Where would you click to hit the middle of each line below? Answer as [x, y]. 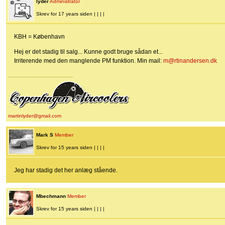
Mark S [45, 135]
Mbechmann [51, 196]
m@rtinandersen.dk [190, 61]
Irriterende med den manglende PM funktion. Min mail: [89, 61]
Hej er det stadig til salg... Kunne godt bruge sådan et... [88, 52]
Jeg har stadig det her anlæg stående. [66, 171]
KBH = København [39, 37]
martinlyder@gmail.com [35, 116]
